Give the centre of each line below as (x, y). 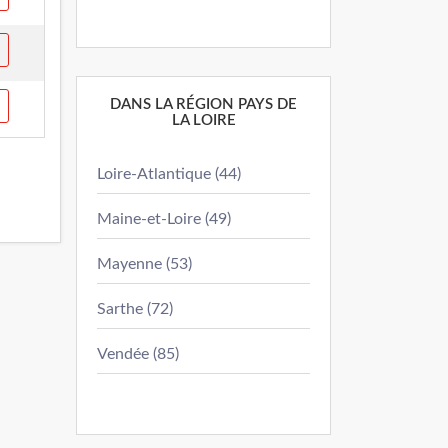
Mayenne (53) (144, 264)
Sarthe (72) (135, 309)
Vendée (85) (138, 354)
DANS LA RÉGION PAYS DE (203, 104)
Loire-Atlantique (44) (169, 174)
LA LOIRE (203, 120)
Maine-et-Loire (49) (164, 219)
